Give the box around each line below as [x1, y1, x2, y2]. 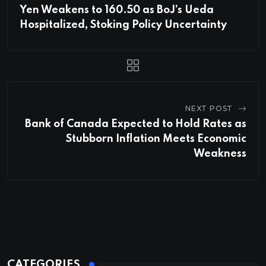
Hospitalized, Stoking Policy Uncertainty [20, 19, 227, 30]
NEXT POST [185, 103, 233, 113]
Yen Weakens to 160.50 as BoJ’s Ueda [20, 4, 214, 15]
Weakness [194, 148, 246, 159]
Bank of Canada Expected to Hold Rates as [25, 118, 246, 129]
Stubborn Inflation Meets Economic [66, 133, 246, 144]
